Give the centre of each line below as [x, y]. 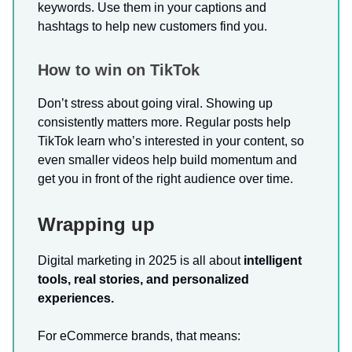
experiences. [76, 298]
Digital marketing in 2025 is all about [141, 260]
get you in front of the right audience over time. [165, 178]
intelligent [273, 260]
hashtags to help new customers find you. [152, 26]
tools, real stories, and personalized [143, 279]
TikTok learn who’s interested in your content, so [171, 141]
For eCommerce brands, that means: [139, 335]
